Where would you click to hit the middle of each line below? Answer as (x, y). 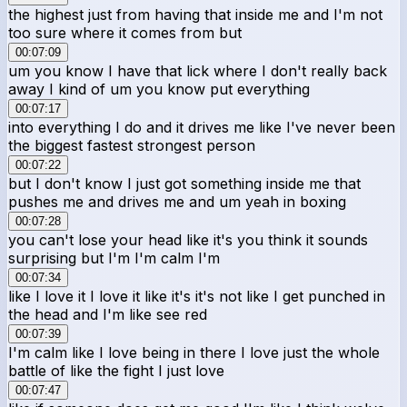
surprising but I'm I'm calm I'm (114, 258)
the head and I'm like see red (108, 314)
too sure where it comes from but (125, 32)
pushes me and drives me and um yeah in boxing (177, 201)
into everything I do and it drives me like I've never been (202, 127)
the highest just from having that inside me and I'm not (195, 14)
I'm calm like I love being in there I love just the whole (194, 352)
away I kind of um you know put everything (159, 89)
